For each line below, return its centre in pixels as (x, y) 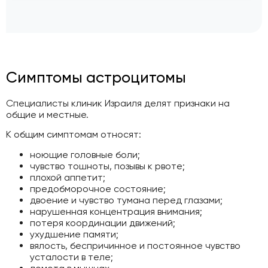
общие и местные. (47, 114)
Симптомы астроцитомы (96, 77)
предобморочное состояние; (98, 188)
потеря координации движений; (103, 223)
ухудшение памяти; (74, 234)
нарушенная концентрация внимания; (116, 211)
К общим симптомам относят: (74, 135)
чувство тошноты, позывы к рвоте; (107, 166)
